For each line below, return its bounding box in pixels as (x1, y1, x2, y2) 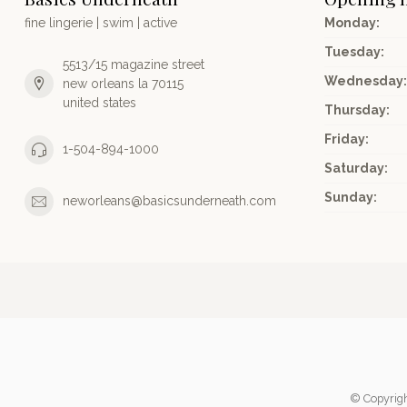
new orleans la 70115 (63, 75, 184, 91)
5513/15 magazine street (63, 56, 204, 72)
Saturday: (324, 160, 388, 175)
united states (63, 94, 136, 110)
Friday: (324, 131, 369, 146)
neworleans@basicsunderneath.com (63, 194, 276, 209)
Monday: (324, 15, 380, 30)
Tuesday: (324, 44, 384, 59)
